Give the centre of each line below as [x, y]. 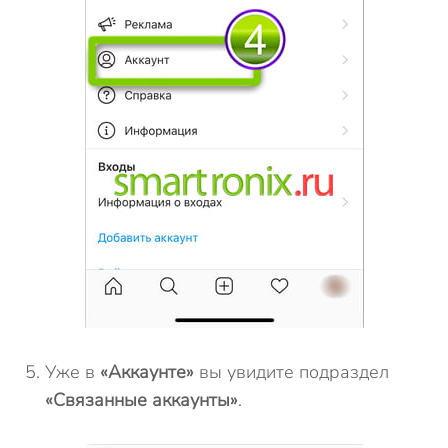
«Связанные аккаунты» [141, 400]
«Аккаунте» [147, 372]
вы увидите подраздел [291, 372]
